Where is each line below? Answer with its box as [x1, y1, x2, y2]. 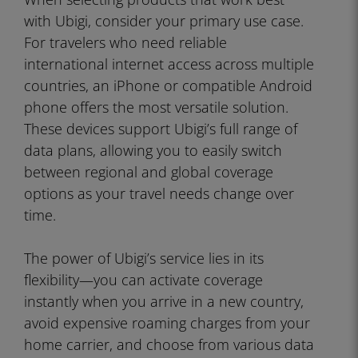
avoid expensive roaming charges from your [24, 313, 310, 332]
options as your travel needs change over [24, 184, 294, 203]
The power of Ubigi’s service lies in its [24, 249, 264, 268]
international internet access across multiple [24, 54, 314, 74]
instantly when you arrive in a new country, [24, 292, 304, 311]
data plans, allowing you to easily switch [24, 141, 282, 160]
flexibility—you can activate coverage [24, 270, 263, 289]
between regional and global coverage [24, 162, 273, 181]
